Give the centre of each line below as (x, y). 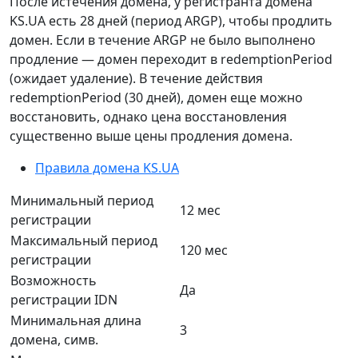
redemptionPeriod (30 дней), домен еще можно (156, 97)
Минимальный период (82, 200)
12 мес (200, 210)
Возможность (54, 280)
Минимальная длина (76, 320)
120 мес (204, 250)
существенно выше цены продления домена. (151, 135)
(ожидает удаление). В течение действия (136, 78)
